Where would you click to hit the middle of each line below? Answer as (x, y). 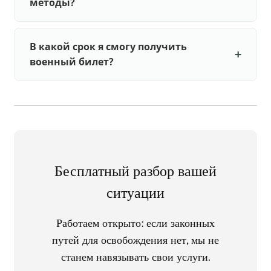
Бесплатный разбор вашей (135, 171)
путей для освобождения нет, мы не (135, 240)
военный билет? (72, 62)
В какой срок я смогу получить (108, 47)
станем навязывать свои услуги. (135, 257)
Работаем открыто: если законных (135, 223)
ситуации (135, 193)
